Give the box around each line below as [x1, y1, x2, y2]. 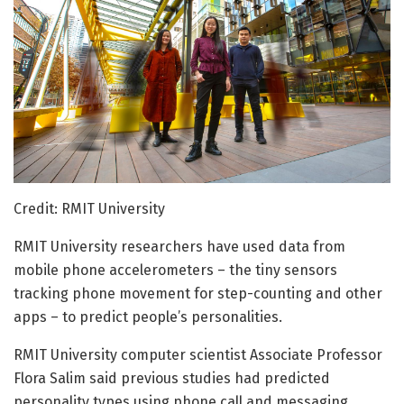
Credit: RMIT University [14, 200, 165, 218]
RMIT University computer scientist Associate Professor [14, 346, 382, 364]
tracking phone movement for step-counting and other [14, 285, 382, 303]
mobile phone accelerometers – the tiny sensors [14, 262, 337, 280]
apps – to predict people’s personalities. [14, 308, 282, 326]
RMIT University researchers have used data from [14, 238, 345, 256]
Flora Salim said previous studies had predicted [14, 370, 330, 388]
